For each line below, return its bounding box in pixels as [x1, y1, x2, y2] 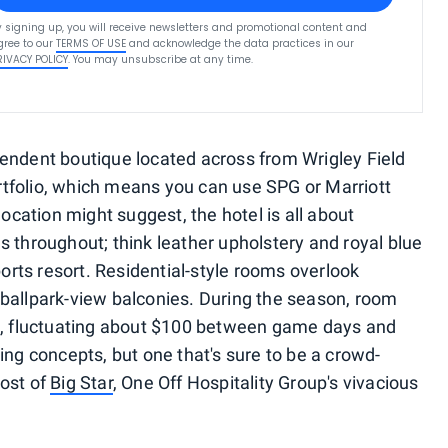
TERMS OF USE [56, 35, 127, 51]
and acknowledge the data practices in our [129, 35, 355, 51]
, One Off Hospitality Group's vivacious [112, 371, 419, 393]
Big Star [50, 371, 113, 393]
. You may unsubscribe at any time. [68, 51, 254, 67]
